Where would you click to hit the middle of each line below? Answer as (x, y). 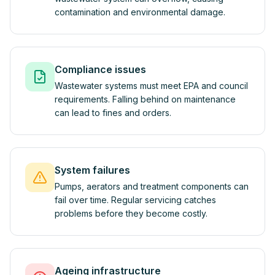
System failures (92, 170)
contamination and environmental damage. (140, 12)
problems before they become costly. (131, 213)
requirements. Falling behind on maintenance (145, 99)
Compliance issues (100, 69)
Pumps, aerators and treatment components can (152, 186)
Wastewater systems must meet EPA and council (151, 86)
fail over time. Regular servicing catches (135, 200)
